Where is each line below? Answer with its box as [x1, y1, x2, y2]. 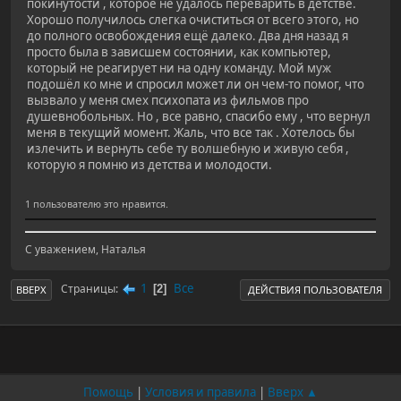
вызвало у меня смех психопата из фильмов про [27, 92, 309, 109]
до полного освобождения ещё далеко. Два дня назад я [27, 28, 348, 45]
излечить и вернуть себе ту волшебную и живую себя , [27, 141, 349, 158]
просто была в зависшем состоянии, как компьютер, [27, 44, 331, 61]
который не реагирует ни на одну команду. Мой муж [27, 60, 331, 77]
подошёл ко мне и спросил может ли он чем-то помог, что [27, 76, 364, 93]
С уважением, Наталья [25, 241, 146, 257]
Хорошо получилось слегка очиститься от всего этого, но [27, 12, 359, 29]
